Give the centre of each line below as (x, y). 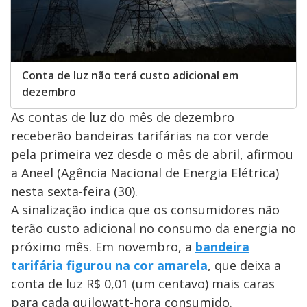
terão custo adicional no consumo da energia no (153, 229)
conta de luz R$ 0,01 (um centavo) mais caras (143, 284)
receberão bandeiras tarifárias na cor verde (140, 136)
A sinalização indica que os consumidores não (145, 210)
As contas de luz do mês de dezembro (123, 118)
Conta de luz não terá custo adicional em (130, 76)
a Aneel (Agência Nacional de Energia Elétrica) (145, 173)
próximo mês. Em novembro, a (103, 247)
